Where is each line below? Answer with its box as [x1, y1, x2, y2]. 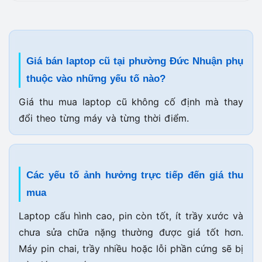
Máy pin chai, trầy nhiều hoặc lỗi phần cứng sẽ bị [19, 243, 243, 255]
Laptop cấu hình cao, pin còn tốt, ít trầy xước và [19, 210, 243, 222]
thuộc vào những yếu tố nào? [26, 73, 166, 85]
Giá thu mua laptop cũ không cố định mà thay [19, 96, 243, 108]
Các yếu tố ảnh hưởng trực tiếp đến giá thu [26, 170, 243, 181]
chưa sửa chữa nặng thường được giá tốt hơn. [19, 226, 243, 239]
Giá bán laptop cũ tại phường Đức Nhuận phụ [26, 56, 243, 67]
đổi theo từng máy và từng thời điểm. [19, 112, 189, 125]
